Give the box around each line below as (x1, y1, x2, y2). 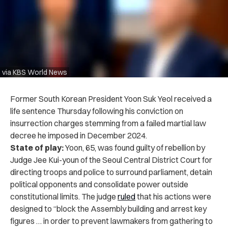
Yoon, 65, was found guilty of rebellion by (64, 142, 205, 153)
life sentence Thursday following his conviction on (10, 105, 183, 116)
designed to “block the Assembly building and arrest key (10, 203, 207, 214)
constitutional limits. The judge (10, 191, 118, 202)
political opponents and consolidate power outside (10, 179, 188, 189)
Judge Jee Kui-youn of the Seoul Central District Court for (10, 154, 212, 165)
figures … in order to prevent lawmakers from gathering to (10, 215, 213, 226)
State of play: (10, 142, 64, 153)
